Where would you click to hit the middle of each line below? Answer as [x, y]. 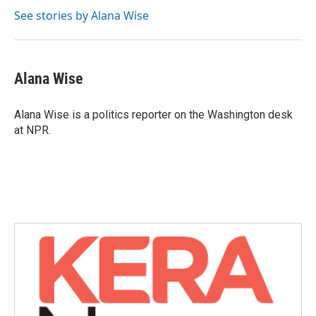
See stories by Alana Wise [81, 16]
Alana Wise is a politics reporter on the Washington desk [153, 115]
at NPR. [32, 130]
